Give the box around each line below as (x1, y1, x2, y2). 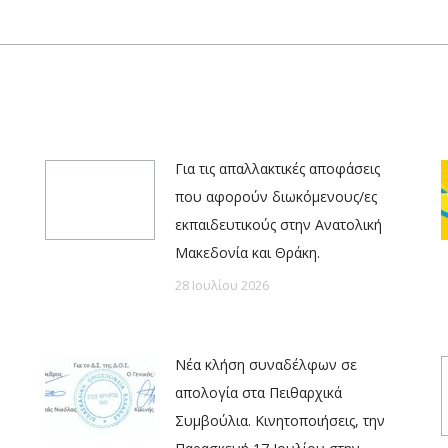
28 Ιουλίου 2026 (175, 276, 269, 295)
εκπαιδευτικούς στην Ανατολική (175, 215, 382, 235)
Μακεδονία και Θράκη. (175, 243, 320, 263)
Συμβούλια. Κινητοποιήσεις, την (175, 411, 385, 431)
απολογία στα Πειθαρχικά (175, 383, 342, 403)
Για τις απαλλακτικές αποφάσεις (175, 159, 380, 179)
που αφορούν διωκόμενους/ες (175, 187, 377, 207)
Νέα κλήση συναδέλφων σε (175, 355, 357, 375)
